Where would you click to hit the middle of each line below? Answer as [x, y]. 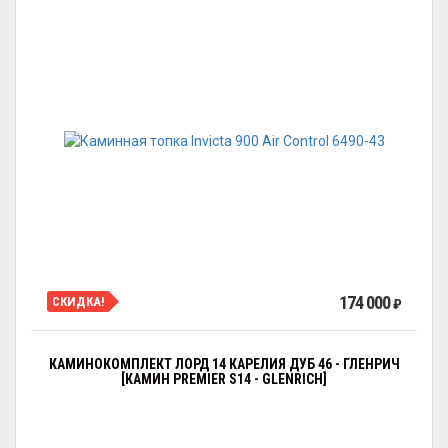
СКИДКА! [78, 301]
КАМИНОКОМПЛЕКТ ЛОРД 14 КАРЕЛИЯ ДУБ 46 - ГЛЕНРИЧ [224, 364]
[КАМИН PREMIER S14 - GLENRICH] [224, 379]
